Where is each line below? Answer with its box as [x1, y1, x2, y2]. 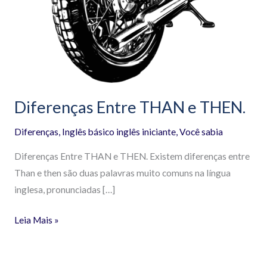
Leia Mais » [14, 215, 59, 226]
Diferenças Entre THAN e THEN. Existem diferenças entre [14, 150, 250, 162]
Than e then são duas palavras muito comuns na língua [14, 167, 231, 178]
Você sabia [179, 126, 223, 138]
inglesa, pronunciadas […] [14, 184, 115, 195]
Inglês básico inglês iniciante [61, 126, 176, 138]
